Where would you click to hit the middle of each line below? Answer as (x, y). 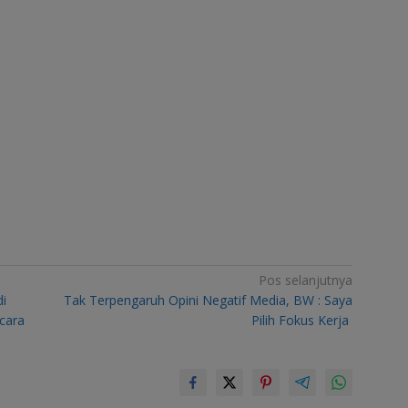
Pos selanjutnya (306, 280)
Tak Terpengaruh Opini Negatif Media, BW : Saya (209, 300)
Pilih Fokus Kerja (302, 320)
